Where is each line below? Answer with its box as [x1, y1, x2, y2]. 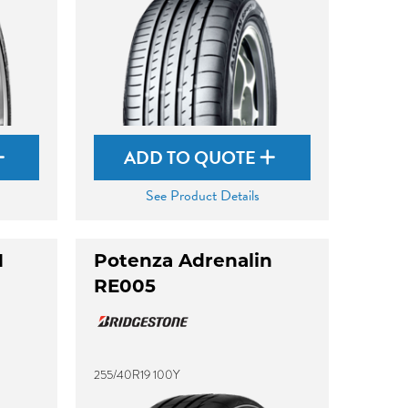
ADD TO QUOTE [124, 144, 260, 171]
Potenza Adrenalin [94, 250, 273, 271]
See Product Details [145, 185, 260, 207]
